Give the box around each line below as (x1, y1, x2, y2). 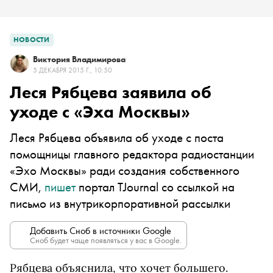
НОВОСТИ (13, 35, 50, 44)
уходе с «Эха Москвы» (10, 101, 190, 122)
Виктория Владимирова (33, 54, 126, 65)
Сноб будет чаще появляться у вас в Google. (30, 235, 182, 246)
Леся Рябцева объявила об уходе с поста (10, 129, 224, 146)
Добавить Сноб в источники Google (30, 224, 171, 237)
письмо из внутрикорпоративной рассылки (10, 195, 230, 211)
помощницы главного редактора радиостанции (10, 146, 254, 162)
